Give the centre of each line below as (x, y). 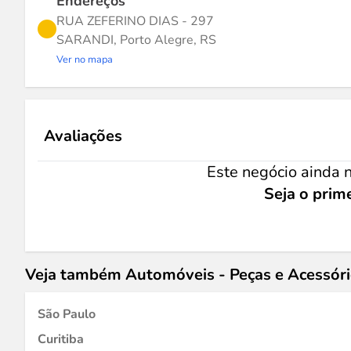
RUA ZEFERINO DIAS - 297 (135, 21)
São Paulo (67, 314)
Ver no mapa (85, 60)
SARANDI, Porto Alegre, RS (136, 40)
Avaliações (83, 136)
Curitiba (61, 339)
